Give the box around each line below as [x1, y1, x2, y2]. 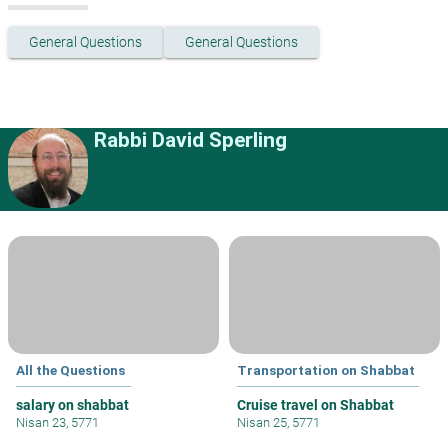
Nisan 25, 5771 [237, 415, 320, 431]
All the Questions [16, 362, 125, 379]
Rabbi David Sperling [94, 128, 287, 153]
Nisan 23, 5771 [16, 415, 99, 431]
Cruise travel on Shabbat [237, 397, 394, 414]
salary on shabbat [16, 397, 129, 414]
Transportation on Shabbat [237, 362, 415, 379]
